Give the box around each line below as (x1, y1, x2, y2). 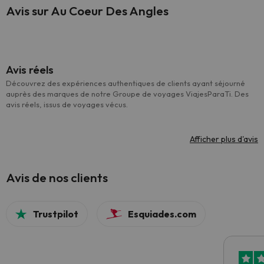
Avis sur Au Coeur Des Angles (6, 3, 169, 18)
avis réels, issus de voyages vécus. (6, 100, 128, 109)
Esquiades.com (128, 208, 197, 220)
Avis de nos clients (6, 170, 108, 185)
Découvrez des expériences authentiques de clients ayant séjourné (6, 78, 245, 88)
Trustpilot (33, 208, 79, 220)
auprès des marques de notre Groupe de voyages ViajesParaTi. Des (6, 89, 249, 98)
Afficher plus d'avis (190, 134, 258, 144)
